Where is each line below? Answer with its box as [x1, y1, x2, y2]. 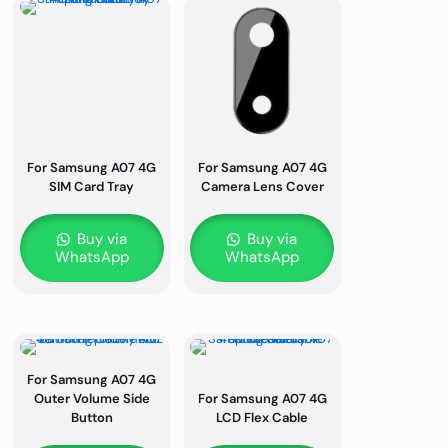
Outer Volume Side [33, 390, 150, 408]
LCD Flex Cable [216, 409, 309, 427]
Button [70, 409, 113, 427]
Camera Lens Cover [200, 178, 324, 196]
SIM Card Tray [49, 178, 135, 196]
